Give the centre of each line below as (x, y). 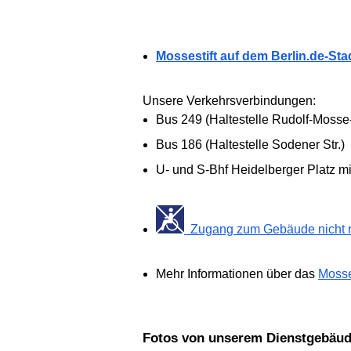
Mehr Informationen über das (237, 273)
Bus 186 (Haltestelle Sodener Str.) (250, 144)
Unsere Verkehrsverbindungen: (229, 100)
